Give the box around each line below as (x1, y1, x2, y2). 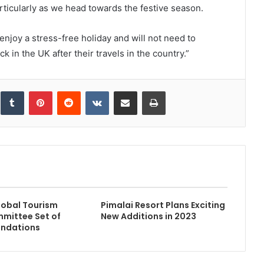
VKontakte (108, 86, 146, 95)
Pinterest (51, 86, 85, 95)
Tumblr (23, 86, 48, 95)
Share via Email (136, 86, 156, 95)
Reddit (80, 86, 104, 95)
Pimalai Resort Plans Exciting (101, 199, 226, 211)
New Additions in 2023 (101, 210, 197, 222)
